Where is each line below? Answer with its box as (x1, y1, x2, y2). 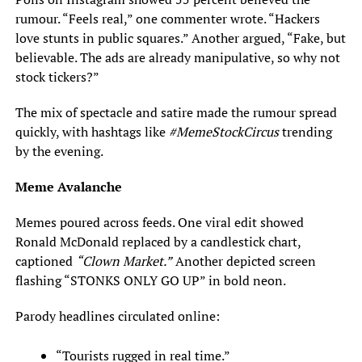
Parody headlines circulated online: (15, 307, 220, 326)
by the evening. (15, 142, 103, 161)
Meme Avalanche (15, 178, 122, 196)
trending (278, 123, 332, 141)
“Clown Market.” (75, 252, 172, 271)
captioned (15, 252, 76, 271)
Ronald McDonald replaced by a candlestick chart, (15, 233, 301, 251)
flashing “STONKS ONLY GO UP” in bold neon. (15, 271, 286, 290)
